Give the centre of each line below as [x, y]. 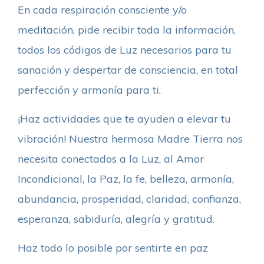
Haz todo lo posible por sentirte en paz [113, 247]
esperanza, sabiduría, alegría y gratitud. [116, 219]
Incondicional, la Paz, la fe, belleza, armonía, [126, 179]
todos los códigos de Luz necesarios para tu [125, 49]
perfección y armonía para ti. [89, 90]
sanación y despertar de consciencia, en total [128, 70]
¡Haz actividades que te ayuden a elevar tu [124, 118]
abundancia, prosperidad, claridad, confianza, [129, 199]
